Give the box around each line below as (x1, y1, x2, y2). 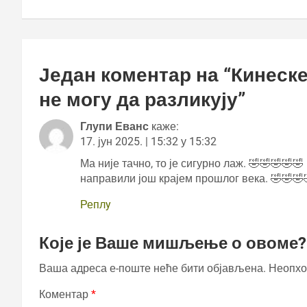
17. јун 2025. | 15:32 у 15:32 (80, 134, 217, 148)
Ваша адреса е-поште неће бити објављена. (39, 261, 266, 275)
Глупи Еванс (80, 119, 149, 133)
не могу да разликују (39, 88, 238, 111)
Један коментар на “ (39, 63, 231, 86)
